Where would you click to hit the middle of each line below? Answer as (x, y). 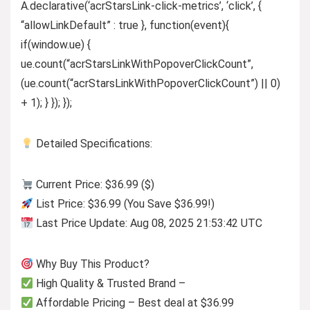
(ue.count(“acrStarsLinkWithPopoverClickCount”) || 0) (151, 83)
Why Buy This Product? (92, 264)
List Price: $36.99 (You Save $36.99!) (124, 203)
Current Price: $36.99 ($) (94, 184)
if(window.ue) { (56, 44)
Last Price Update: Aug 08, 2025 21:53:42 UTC (148, 223)
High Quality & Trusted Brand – (110, 283)
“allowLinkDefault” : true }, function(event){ (125, 25)
